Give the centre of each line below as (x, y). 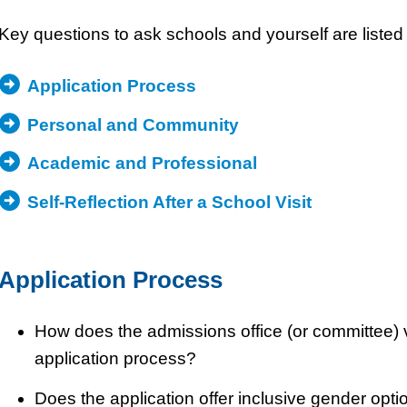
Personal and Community (133, 124)
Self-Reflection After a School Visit (169, 202)
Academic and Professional (142, 164)
